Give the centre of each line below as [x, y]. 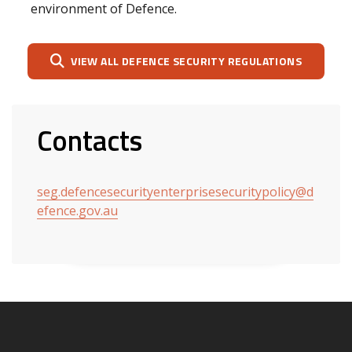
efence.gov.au [77, 210]
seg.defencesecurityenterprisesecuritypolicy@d [175, 191]
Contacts [90, 140]
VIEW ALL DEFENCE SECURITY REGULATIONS [187, 61]
